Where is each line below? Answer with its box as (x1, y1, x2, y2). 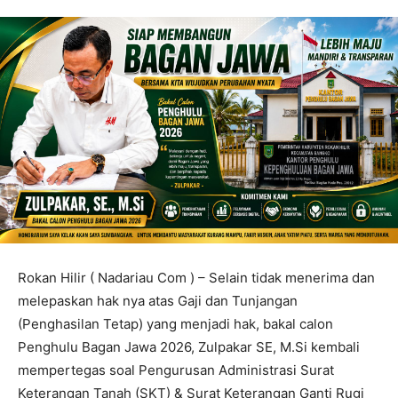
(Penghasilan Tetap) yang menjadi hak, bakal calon (18, 315, 333, 333)
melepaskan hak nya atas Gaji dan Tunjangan (18, 292, 298, 310)
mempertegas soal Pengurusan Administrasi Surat (18, 362, 334, 379)
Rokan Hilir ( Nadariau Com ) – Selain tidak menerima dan (18, 269, 375, 287)
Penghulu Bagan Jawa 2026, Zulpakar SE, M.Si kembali (18, 338, 360, 356)
